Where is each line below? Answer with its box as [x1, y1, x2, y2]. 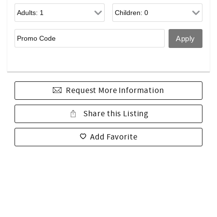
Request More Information [66, 85, 164, 96]
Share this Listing [81, 108, 149, 119]
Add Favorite [90, 132, 138, 142]
